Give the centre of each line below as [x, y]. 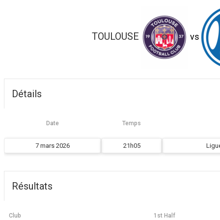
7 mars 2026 [53, 146]
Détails [27, 94]
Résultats [32, 186]
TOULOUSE [115, 37]
